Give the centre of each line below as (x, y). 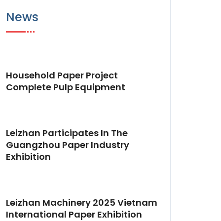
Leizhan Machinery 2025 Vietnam (82, 203)
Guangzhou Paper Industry (68, 145)
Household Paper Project (62, 75)
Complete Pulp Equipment (66, 87)
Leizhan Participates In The (67, 133)
